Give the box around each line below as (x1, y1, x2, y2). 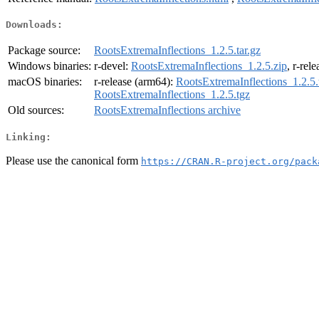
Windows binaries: (8, 60, 91, 73)
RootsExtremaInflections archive (94, 104, 241, 117)
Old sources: (8, 104, 64, 117)
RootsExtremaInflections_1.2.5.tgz (94, 88, 250, 101)
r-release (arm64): (94, 75, 176, 88)
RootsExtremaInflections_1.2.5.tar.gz (94, 44, 261, 57)
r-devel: (94, 60, 131, 73)
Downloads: (6, 19, 63, 31)
